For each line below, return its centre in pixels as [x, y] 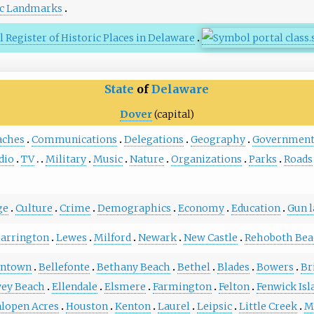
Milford [112, 238]
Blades [233, 267]
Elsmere [125, 287]
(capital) [174, 114]
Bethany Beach [133, 267]
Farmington [182, 287]
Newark [157, 238]
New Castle [210, 238]
